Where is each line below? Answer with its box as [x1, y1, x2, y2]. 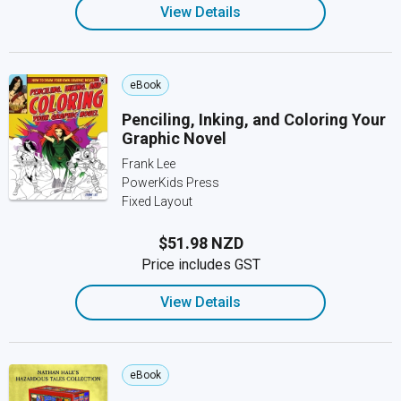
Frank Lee [122, 157, 175, 171]
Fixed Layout [122, 194, 192, 209]
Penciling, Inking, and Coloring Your [122, 110, 386, 129]
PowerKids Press [122, 175, 219, 190]
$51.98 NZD [158, 234, 243, 252]
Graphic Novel [122, 129, 226, 148]
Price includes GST [141, 256, 260, 273]
